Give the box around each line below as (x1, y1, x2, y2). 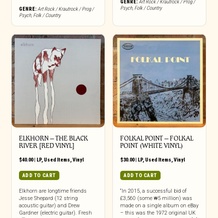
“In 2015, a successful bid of (120, 187, 186, 194)
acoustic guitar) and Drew (18, 202, 80, 209)
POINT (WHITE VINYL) (120, 142, 183, 149)
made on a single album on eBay (120, 202, 199, 209)
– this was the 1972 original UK (120, 209, 196, 216)
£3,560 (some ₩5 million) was (120, 195, 192, 201)
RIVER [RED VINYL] (18, 142, 74, 149)
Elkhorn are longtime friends (18, 187, 87, 194)
